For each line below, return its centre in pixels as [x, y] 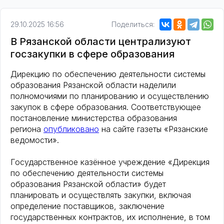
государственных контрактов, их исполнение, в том [110, 217]
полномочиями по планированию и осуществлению [110, 96]
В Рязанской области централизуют [101, 42]
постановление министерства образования [94, 118]
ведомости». [35, 140]
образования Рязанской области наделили [93, 85]
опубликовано [71, 129]
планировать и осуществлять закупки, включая [101, 195]
